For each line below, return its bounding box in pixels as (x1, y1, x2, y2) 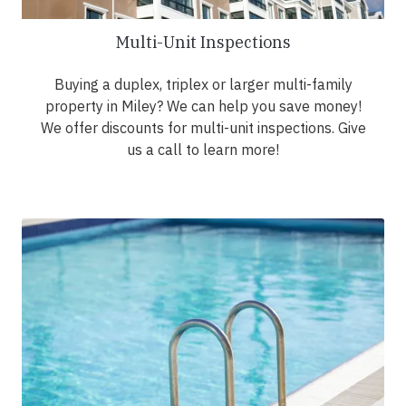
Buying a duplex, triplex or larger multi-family (53, 75, 353, 94)
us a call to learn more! (127, 140, 279, 159)
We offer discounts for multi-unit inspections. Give (40, 119, 366, 138)
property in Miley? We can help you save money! (44, 97, 362, 116)
